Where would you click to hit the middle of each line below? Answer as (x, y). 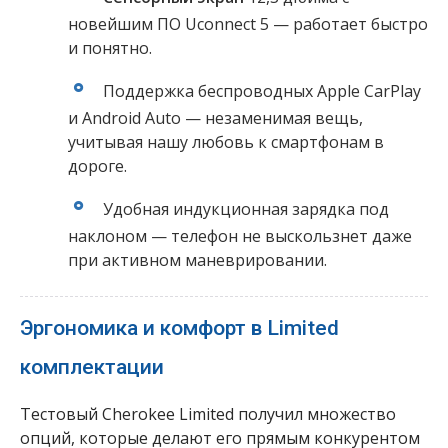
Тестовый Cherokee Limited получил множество (208, 414)
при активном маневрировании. (197, 260)
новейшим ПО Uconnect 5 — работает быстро (248, 24)
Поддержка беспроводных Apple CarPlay (262, 91)
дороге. (97, 166)
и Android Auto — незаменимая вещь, (215, 118)
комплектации (92, 367)
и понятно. (110, 48)
